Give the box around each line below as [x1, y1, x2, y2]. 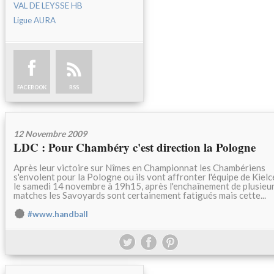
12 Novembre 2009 [13, 128, 87, 139]
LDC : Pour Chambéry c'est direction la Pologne [13, 139, 256, 156]
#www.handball [28, 209, 88, 220]
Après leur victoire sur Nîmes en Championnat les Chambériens [13, 162, 265, 174]
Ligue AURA [13, 15, 56, 26]
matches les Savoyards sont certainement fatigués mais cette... [13, 190, 266, 201]
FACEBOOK [17, 84, 46, 91]
